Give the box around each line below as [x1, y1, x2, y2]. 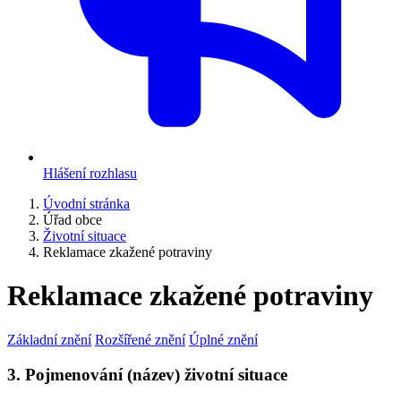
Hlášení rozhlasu [43, 166, 137, 181]
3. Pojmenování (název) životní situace [7, 364, 287, 384]
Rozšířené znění [95, 331, 185, 347]
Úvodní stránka [43, 196, 130, 211]
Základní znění [7, 331, 91, 347]
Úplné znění [189, 331, 258, 347]
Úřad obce [43, 212, 102, 227]
